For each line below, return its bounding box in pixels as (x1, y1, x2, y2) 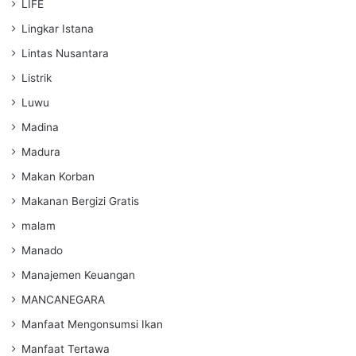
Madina (21, 120, 59, 133)
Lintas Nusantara (21, 46, 109, 60)
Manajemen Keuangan (21, 268, 135, 281)
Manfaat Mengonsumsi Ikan (21, 317, 163, 331)
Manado (21, 243, 63, 257)
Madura (21, 145, 60, 158)
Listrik (21, 71, 52, 84)
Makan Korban (21, 169, 95, 183)
